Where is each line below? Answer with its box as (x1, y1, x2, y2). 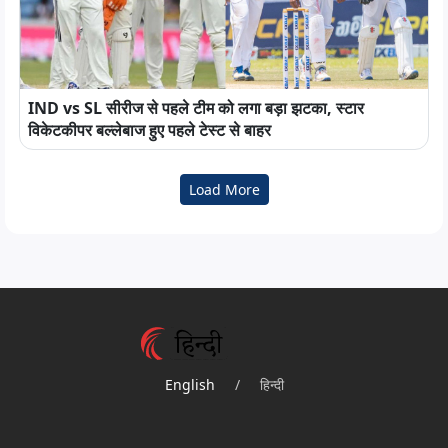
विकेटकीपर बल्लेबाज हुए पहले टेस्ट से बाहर (28, 118, 271, 141)
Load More (188, 179, 260, 199)
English (164, 374, 215, 394)
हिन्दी (259, 374, 284, 394)
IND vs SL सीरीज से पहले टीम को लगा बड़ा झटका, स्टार (28, 96, 364, 119)
